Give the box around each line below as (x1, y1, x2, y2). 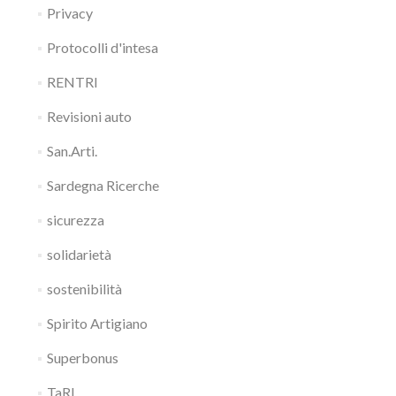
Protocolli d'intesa (46, 39, 158, 56)
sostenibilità (46, 280, 122, 297)
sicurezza (46, 211, 104, 228)
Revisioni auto (46, 108, 132, 125)
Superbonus (46, 349, 118, 366)
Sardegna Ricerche (46, 177, 159, 194)
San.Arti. (46, 142, 97, 159)
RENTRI (46, 73, 98, 90)
